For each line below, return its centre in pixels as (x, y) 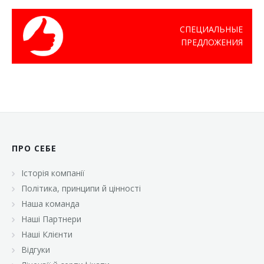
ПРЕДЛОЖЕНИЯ (212, 42)
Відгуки (36, 250)
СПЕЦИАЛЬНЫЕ (211, 29)
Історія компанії (53, 173)
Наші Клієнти (47, 234)
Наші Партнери (51, 219)
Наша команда (50, 204)
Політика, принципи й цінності (81, 188)
